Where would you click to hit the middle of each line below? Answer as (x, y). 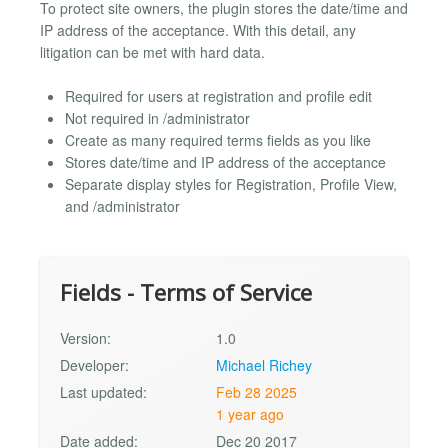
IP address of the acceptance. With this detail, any (198, 29)
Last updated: (103, 392)
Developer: (94, 365)
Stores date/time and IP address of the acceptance (225, 162)
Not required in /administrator (157, 118)
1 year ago (250, 414)
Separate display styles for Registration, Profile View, (231, 184)
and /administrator (122, 206)
